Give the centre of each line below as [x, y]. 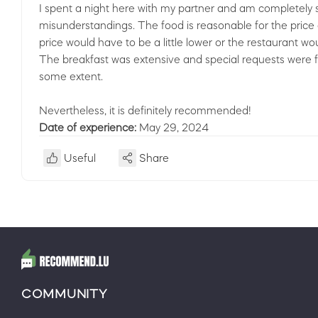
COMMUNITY [65, 294]
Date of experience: [89, 127]
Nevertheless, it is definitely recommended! [145, 110]
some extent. [71, 76]
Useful [80, 158]
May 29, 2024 [174, 127]
